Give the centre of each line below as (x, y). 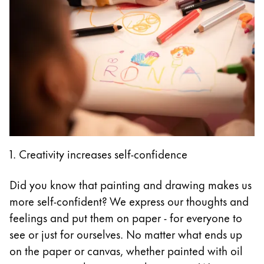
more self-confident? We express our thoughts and (129, 200)
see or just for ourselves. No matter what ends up (126, 233)
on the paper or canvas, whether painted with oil (126, 250)
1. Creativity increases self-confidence (98, 153)
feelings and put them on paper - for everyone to (126, 217)
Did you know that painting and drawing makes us (131, 184)
